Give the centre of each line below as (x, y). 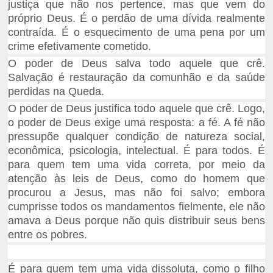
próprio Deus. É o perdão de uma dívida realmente (136, 19)
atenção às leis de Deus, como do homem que (136, 179)
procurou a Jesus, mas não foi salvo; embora (136, 193)
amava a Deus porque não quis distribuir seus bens (136, 221)
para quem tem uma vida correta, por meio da (136, 165)
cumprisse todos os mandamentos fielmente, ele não (136, 207)
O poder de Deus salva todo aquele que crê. (136, 64)
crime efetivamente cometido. (80, 47)
